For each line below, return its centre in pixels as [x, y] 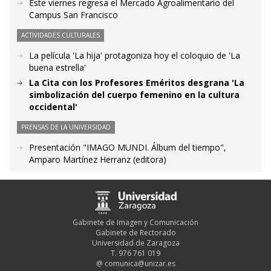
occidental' [53, 107]
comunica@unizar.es [140, 263]
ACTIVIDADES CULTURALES [60, 35]
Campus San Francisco [73, 15]
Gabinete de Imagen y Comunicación [135, 222]
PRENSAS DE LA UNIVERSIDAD [66, 127]
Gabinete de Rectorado [135, 232]
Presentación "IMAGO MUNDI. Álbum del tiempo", [128, 147]
